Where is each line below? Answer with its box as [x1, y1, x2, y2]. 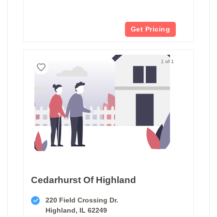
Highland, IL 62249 [46, 206, 107, 214]
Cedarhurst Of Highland [31, 174, 136, 185]
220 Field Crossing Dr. [46, 196, 118, 204]
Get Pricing [130, 25, 170, 33]
